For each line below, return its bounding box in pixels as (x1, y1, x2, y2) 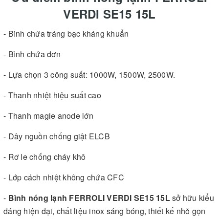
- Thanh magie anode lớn (3, 109, 93, 121)
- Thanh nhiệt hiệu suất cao (3, 89, 101, 101)
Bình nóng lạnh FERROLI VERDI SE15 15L (8, 192, 170, 203)
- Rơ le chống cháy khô (3, 151, 86, 162)
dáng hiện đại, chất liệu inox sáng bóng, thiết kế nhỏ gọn (3, 205, 206, 217)
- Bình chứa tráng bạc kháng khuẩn (3, 27, 129, 39)
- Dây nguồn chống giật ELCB (3, 130, 110, 142)
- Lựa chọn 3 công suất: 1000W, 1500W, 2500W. (3, 68, 175, 80)
